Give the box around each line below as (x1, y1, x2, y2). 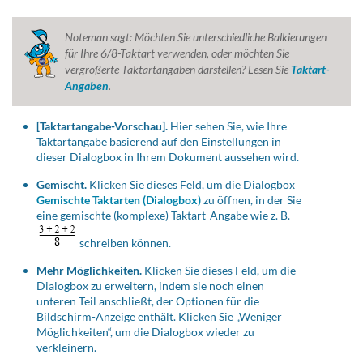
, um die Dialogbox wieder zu (110, 325, 254, 340)
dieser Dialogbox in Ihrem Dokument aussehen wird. (36, 150, 299, 164)
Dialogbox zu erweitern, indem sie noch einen (36, 279, 264, 293)
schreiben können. (79, 236, 171, 250)
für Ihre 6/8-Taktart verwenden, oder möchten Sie (65, 46, 289, 61)
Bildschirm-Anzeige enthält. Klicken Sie (36, 310, 236, 324)
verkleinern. (36, 340, 96, 355)
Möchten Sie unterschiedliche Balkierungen (135, 30, 327, 45)
